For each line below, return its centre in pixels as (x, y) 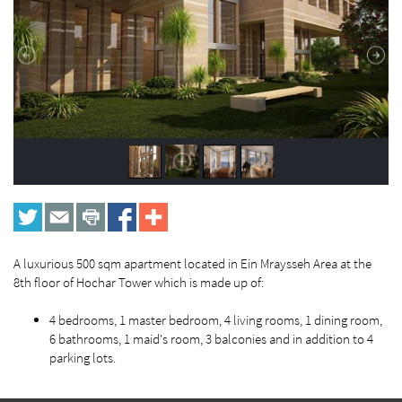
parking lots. (83, 358)
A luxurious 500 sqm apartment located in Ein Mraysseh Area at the (192, 264)
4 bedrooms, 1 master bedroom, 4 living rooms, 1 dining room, (216, 320)
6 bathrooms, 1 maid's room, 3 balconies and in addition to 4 (211, 339)
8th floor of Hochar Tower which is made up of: (139, 283)
